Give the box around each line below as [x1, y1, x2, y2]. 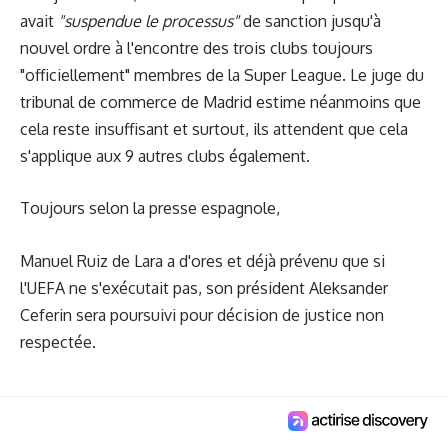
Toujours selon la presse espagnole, [20, 198, 280, 219]
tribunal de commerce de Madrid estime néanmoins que [20, 91, 421, 112]
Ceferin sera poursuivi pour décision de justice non [20, 304, 384, 325]
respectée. [20, 331, 96, 352]
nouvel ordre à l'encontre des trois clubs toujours [20, 37, 373, 58]
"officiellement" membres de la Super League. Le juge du [20, 64, 424, 85]
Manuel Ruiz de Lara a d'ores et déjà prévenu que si [20, 250, 385, 271]
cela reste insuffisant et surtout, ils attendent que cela [20, 118, 408, 139]
